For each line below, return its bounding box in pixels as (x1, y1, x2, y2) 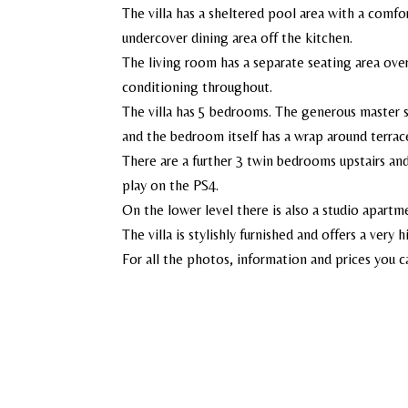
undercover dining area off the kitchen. (122, 29, 353, 46)
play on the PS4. (122, 177, 219, 194)
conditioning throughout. (122, 78, 273, 96)
